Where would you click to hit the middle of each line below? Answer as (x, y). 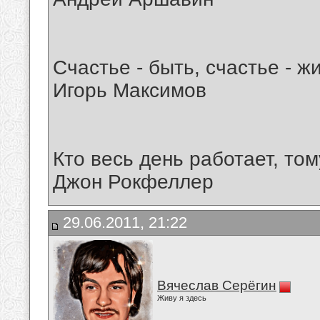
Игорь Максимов (130, 91)
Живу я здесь (182, 298)
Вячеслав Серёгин (217, 285)
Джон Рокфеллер (133, 182)
